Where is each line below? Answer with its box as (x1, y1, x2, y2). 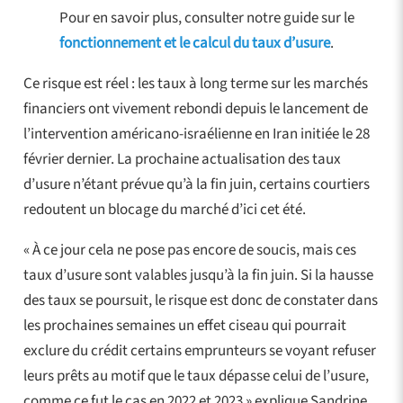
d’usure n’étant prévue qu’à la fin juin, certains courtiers (22, 173, 370, 195)
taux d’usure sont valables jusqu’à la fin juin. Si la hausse (22, 264, 373, 286)
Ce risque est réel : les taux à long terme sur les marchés (22, 72, 368, 94)
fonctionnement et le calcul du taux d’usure (58, 31, 330, 54)
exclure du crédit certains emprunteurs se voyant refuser (22, 339, 376, 362)
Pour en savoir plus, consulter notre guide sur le (58, 6, 354, 29)
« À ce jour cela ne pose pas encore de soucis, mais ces (22, 238, 356, 261)
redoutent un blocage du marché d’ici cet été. (22, 198, 306, 220)
